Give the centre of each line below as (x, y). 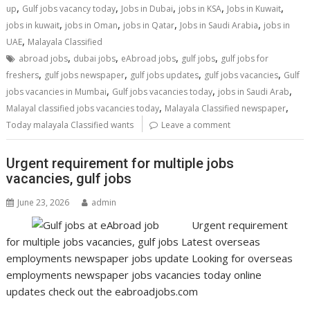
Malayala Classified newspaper (226, 108)
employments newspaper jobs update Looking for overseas (150, 258)
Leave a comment (196, 125)
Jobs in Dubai (147, 9)
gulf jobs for (245, 58)
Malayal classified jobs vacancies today (83, 108)
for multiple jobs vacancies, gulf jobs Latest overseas (134, 241)
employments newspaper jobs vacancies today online (134, 274)
